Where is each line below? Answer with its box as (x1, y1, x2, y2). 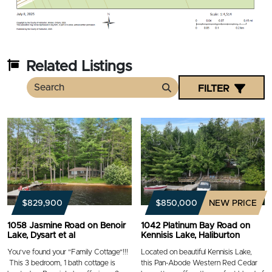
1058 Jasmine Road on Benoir (7, 221, 126, 230)
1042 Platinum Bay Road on (140, 221, 250, 230)
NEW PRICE (208, 199, 257, 208)
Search (166, 93, 197, 104)
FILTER (198, 84, 232, 94)
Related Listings (22, 59, 132, 75)
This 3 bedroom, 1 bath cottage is (7, 259, 115, 267)
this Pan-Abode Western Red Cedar (140, 259, 257, 267)
